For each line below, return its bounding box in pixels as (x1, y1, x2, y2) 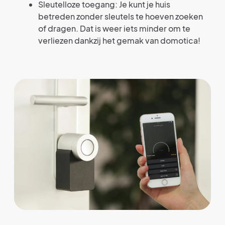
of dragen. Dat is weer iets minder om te (38, 23, 190, 34)
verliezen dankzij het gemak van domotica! (38, 35, 200, 46)
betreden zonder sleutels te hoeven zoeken (38, 11, 203, 22)
